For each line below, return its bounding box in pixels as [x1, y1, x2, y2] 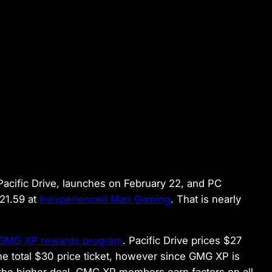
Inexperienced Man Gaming [39, 192, 171, 205]
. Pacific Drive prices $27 [123, 234, 242, 247]
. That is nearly [171, 192, 241, 205]
